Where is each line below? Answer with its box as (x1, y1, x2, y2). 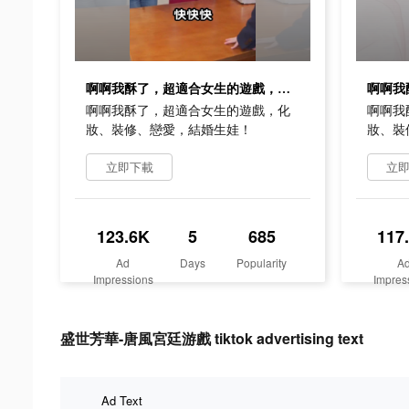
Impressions (92, 270, 153, 287)
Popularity (236, 254, 288, 270)
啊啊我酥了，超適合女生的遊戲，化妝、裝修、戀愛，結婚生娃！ (278, 81, 290, 96)
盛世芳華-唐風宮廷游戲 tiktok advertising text (60, 327, 363, 349)
